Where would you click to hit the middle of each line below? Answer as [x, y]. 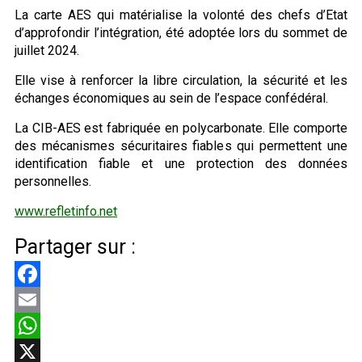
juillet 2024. [47, 50]
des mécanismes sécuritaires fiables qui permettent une [181, 145]
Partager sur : [75, 246]
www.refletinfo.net [66, 211]
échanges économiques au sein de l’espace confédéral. [171, 98]
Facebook [42, 299]
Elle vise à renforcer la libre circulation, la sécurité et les [181, 80]
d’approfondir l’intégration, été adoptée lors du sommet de [181, 32]
